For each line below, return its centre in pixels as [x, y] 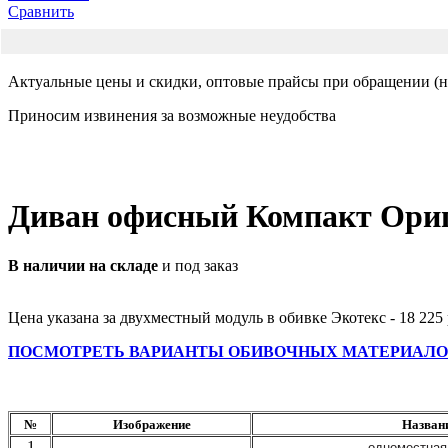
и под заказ [200, 265]
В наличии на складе [85, 265]
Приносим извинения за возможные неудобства [172, 115]
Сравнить [41, 11]
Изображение [151, 424]
